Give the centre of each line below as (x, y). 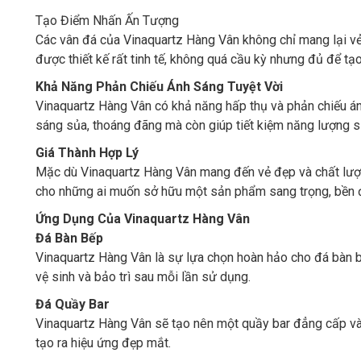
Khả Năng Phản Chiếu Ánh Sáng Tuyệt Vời (159, 87)
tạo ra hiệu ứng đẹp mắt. (103, 343)
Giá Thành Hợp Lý (87, 153)
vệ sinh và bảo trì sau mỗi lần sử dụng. (143, 277)
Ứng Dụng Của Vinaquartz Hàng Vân (143, 219)
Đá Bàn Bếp (69, 238)
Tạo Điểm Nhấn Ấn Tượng (107, 21)
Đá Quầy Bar (73, 304)
